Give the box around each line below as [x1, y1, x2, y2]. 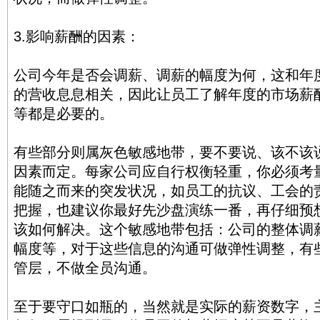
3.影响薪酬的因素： [14, 28, 140, 44]
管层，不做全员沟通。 [14, 259, 156, 276]
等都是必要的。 [14, 105, 114, 121]
